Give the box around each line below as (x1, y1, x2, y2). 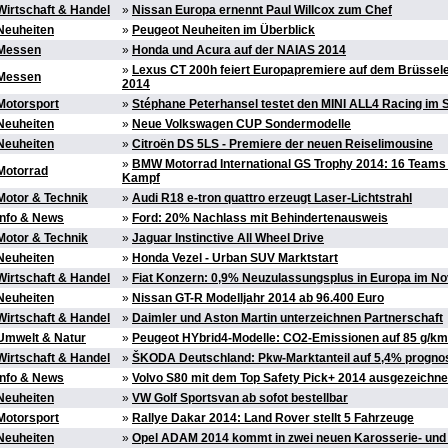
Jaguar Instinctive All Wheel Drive (132, 231, 324, 246)
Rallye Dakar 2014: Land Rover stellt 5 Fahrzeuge (132, 411, 414, 426)
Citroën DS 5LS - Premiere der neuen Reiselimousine (132, 137, 433, 152)
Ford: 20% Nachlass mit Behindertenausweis (132, 211, 388, 226)
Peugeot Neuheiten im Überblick (132, 23, 315, 38)
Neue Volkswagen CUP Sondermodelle (132, 117, 351, 132)
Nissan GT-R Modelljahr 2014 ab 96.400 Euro (132, 291, 384, 306)
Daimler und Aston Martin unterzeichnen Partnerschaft (132, 311, 443, 326)
